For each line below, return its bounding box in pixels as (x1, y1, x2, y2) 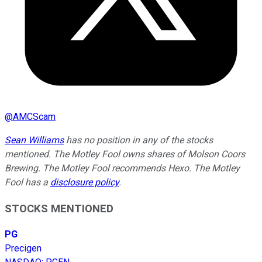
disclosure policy (50, 176, 119, 188)
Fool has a (5, 176, 50, 188)
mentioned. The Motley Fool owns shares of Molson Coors (5, 148, 245, 160)
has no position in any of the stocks (64, 134, 213, 146)
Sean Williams (5, 134, 64, 146)
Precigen (5, 243, 42, 254)
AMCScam (13, 111, 56, 122)
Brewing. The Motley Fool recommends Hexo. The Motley (5, 162, 240, 174)
